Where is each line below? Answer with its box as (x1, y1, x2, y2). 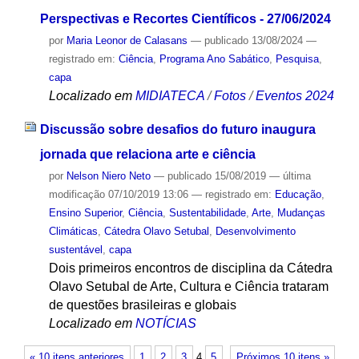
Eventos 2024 (255, 88, 334, 103)
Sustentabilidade (168, 207, 246, 220)
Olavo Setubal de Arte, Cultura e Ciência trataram (48, 280, 329, 294)
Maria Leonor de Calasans (66, 34, 188, 46)
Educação (274, 188, 321, 201)
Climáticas (48, 225, 98, 238)
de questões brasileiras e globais (48, 298, 236, 313)
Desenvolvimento (215, 225, 296, 238)
